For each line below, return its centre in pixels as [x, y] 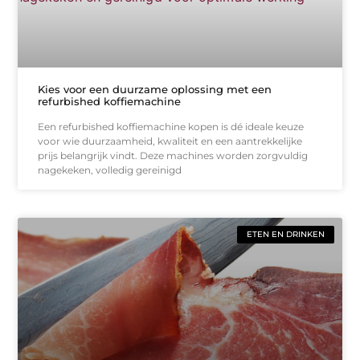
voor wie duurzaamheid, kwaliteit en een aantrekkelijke [170, 141]
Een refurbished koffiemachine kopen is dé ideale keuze [171, 126]
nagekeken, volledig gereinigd [110, 170]
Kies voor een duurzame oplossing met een [155, 89]
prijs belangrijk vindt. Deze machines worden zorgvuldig [173, 155]
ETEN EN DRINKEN [285, 234]
